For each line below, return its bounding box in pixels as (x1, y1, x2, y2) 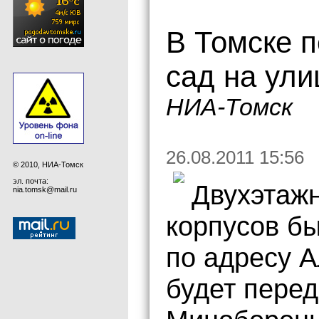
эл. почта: (13, 176, 48, 185)
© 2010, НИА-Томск (13, 159, 83, 169)
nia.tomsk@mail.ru (13, 184, 77, 194)
